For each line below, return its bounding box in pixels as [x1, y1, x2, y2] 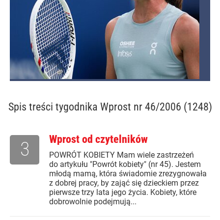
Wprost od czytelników [49, 133, 148, 146]
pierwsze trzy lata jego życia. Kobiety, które [49, 188, 196, 197]
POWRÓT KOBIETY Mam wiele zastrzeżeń [49, 150, 194, 160]
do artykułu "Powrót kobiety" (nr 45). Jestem [49, 160, 201, 169]
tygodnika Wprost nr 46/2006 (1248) [55, 101, 212, 113]
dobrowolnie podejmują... [49, 197, 137, 207]
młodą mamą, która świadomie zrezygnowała [49, 169, 207, 179]
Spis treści [8, 101, 55, 113]
